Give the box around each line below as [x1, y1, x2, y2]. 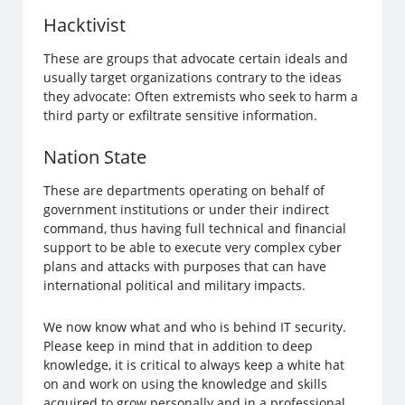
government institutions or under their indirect [43, 201, 330, 219]
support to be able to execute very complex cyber [43, 239, 343, 257]
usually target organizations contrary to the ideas [43, 69, 343, 87]
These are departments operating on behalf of [43, 182, 325, 200]
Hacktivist [43, 13, 127, 38]
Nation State [43, 145, 147, 170]
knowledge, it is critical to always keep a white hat [43, 356, 345, 374]
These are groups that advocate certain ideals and [43, 50, 349, 68]
